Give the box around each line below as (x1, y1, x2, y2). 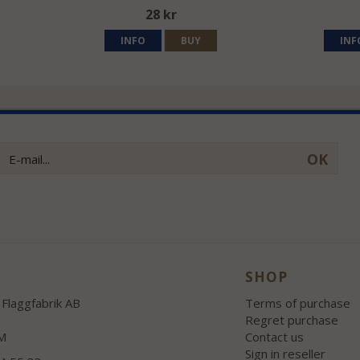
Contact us (244, 329, 304, 346)
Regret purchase (244, 312, 338, 329)
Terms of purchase (244, 295, 350, 312)
